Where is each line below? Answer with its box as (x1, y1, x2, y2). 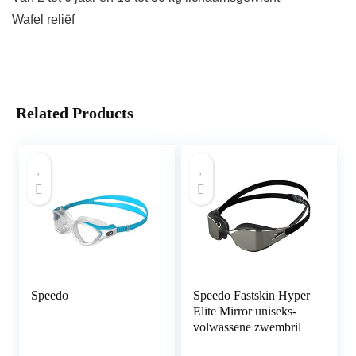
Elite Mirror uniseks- (193, 304, 297, 319)
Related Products (16, 104, 133, 122)
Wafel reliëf (12, 13, 75, 27)
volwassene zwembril (193, 320, 302, 335)
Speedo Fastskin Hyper (193, 288, 311, 303)
